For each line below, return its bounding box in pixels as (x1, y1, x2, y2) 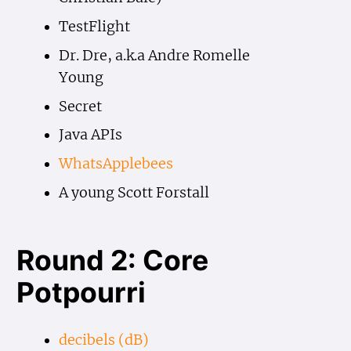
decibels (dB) (58, 331, 149, 349)
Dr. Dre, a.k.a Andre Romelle (58, 46, 250, 64)
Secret (58, 97, 102, 115)
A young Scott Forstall (58, 184, 209, 202)
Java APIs (58, 126, 122, 144)
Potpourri (16, 276, 147, 310)
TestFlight (58, 17, 130, 35)
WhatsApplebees (58, 155, 173, 173)
